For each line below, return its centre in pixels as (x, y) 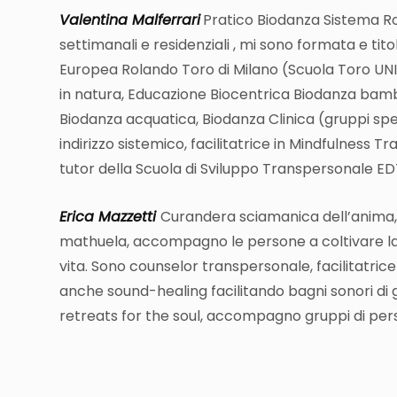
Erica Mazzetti (110, 217)
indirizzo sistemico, (123, 144)
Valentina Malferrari (130, 20)
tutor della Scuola (121, 169)
